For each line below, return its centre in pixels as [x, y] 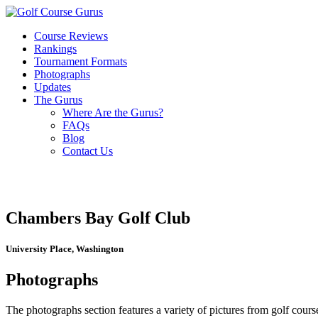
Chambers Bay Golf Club [98, 218]
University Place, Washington [65, 249]
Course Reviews [71, 36]
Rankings [55, 49]
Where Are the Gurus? [113, 113]
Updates [53, 87]
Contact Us [88, 151]
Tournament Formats [81, 61]
